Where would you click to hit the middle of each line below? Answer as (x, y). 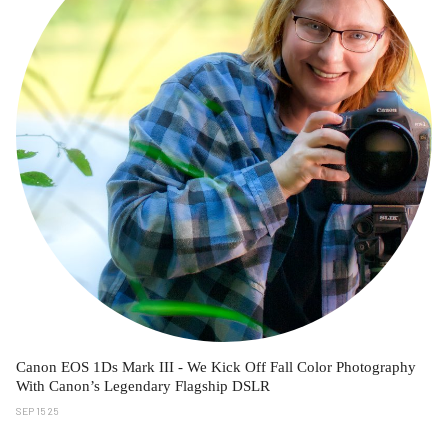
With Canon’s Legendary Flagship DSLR (143, 385)
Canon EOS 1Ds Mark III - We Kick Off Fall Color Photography (216, 366)
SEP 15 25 (37, 410)
